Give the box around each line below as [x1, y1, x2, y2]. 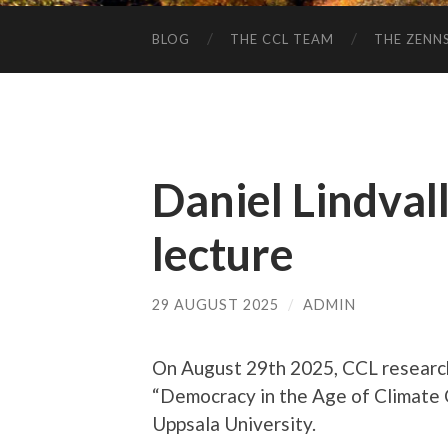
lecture [152, 226, 294, 281]
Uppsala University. [152, 411, 316, 435]
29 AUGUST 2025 [152, 295, 279, 313]
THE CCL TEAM [230, 30, 334, 47]
